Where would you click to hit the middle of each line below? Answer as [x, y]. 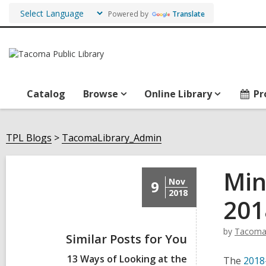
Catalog [46, 94]
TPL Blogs [29, 138]
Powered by [127, 14]
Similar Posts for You [126, 239]
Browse [101, 94]
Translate [189, 14]
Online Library [178, 94]
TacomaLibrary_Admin [112, 138]
